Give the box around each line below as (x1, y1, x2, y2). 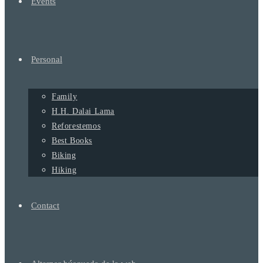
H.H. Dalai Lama (52, 107, 114, 116)
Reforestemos (52, 122, 101, 130)
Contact (31, 201, 59, 210)
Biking (52, 151, 76, 160)
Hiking (52, 166, 77, 174)
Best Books (52, 136, 92, 145)
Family (52, 92, 77, 101)
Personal (31, 55, 62, 64)
